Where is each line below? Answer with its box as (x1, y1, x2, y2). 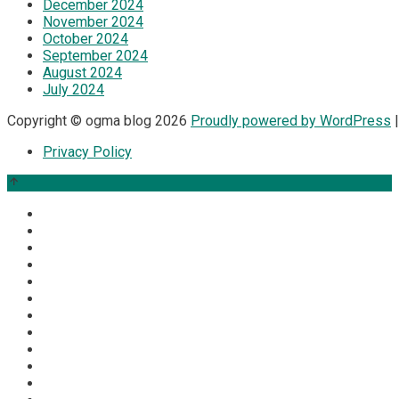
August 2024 (43, 64, 122, 81)
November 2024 (43, 13, 143, 30)
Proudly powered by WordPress (191, 112, 391, 129)
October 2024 (43, 30, 128, 47)
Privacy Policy (43, 143, 132, 160)
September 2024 (43, 47, 148, 64)
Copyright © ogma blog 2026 (7, 112, 187, 129)
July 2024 (43, 81, 104, 98)
